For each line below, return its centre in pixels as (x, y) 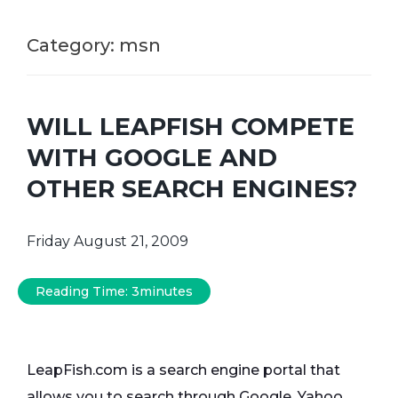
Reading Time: (84, 292)
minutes (166, 292)
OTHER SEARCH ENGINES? (192, 189)
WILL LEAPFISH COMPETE (191, 127)
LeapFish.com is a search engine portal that (183, 370)
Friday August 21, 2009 (107, 242)
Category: (73, 45)
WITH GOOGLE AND (152, 158)
